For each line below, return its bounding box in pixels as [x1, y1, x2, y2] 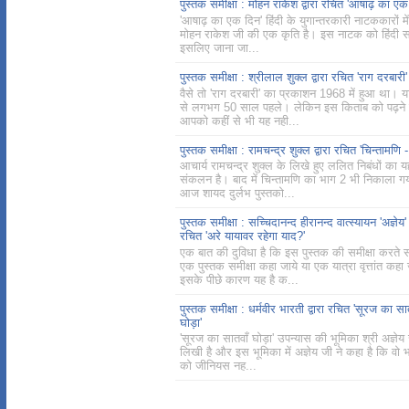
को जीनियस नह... [180, 359, 257, 373]
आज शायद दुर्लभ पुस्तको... [180, 186, 295, 201]
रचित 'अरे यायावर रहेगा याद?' [180, 229, 305, 244]
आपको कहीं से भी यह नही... [180, 113, 299, 128]
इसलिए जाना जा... [180, 41, 259, 56]
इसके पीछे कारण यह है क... [180, 272, 299, 287]
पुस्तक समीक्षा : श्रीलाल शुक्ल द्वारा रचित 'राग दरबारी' [180, 70, 407, 85]
